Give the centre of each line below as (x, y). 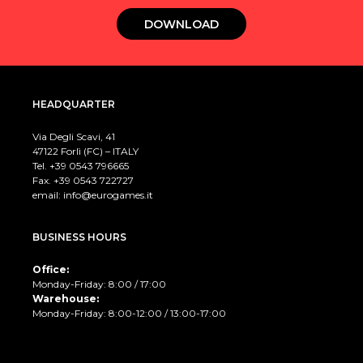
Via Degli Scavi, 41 (74, 136)
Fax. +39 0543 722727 (83, 180)
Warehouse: (66, 298)
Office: (51, 269)
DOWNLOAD (181, 24)
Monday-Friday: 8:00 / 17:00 (99, 284)
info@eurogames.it (108, 194)
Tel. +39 (51, 165)
